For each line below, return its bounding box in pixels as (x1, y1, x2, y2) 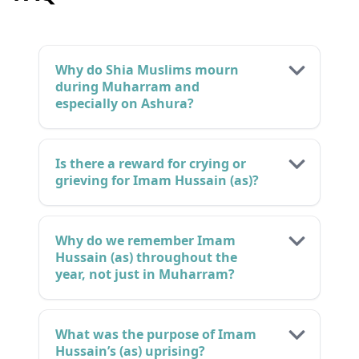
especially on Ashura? (55, 95, 194, 113)
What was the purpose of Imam (55, 325, 256, 344)
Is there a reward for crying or (55, 155, 246, 173)
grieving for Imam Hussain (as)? (55, 171, 259, 190)
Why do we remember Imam (55, 232, 236, 250)
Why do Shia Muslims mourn (55, 61, 239, 79)
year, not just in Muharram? (55, 265, 235, 284)
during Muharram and (55, 78, 200, 96)
